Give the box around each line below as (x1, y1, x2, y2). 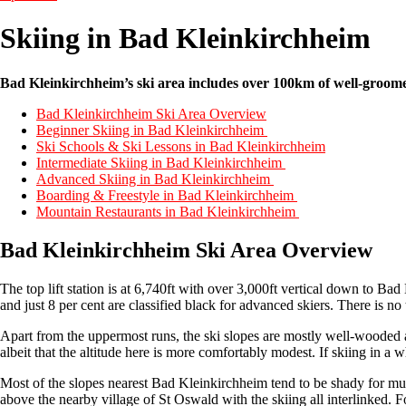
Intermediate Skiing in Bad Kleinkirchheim (36, 154, 285, 170)
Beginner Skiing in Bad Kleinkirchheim (36, 121, 267, 138)
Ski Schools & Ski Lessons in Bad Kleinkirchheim (36, 138, 325, 154)
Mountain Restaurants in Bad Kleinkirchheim (36, 203, 299, 219)
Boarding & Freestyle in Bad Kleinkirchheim (36, 187, 297, 203)
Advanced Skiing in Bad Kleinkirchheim (36, 170, 274, 187)
